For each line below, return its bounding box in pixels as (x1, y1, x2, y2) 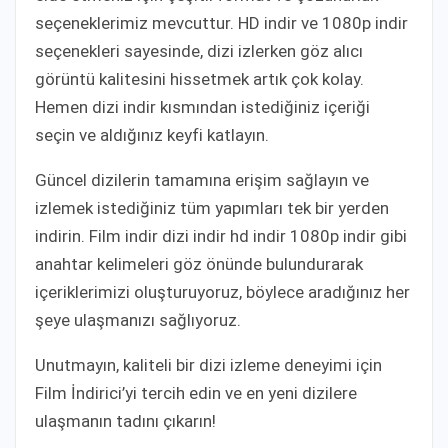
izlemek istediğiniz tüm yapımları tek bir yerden (35, 197, 389, 218)
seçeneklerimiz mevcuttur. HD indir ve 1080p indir (35, 12, 408, 33)
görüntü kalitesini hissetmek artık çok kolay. (35, 68, 364, 89)
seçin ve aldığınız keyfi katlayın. (35, 124, 269, 145)
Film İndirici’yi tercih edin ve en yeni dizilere (35, 382, 357, 403)
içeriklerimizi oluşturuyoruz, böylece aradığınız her (35, 281, 410, 302)
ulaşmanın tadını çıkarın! (35, 410, 216, 431)
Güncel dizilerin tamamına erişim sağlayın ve (35, 169, 369, 190)
